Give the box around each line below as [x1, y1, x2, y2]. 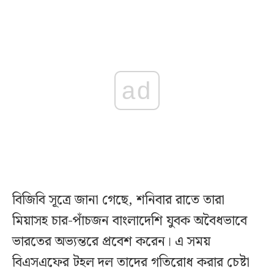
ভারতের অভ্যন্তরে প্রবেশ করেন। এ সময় [12, 231, 210, 253]
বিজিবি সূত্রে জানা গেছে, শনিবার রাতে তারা [12, 189, 224, 211]
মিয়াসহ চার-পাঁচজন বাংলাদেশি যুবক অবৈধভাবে [12, 210, 247, 232]
